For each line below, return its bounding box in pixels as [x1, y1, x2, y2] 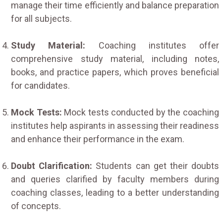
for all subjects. [11, 13, 72, 24]
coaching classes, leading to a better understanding [11, 187, 219, 198]
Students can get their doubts [92, 160, 220, 171]
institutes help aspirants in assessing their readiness [11, 120, 219, 131]
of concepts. [11, 200, 61, 211]
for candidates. [11, 80, 70, 91]
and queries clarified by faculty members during [11, 173, 219, 184]
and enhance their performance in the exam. [11, 133, 184, 144]
